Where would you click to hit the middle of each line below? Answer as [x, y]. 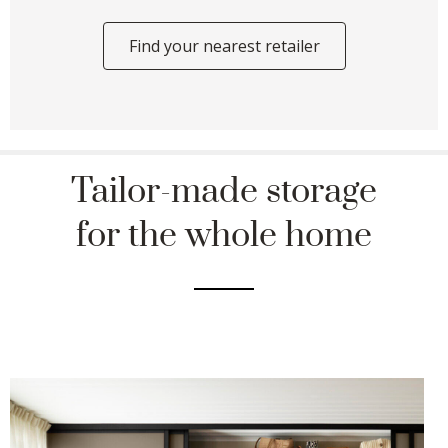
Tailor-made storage [224, 192]
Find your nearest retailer [224, 46]
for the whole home [224, 236]
